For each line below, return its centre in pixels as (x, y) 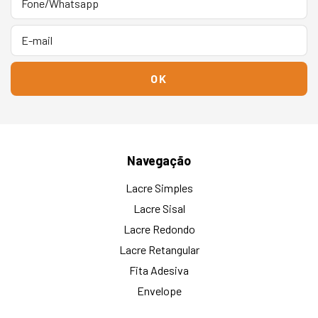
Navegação (159, 161)
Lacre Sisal (159, 209)
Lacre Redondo (159, 229)
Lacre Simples (159, 188)
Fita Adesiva (159, 270)
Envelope (159, 291)
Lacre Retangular (159, 250)
